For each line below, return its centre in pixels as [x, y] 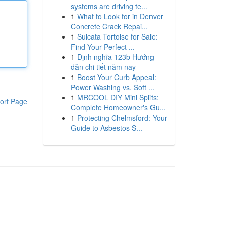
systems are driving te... [109, 6]
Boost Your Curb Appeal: [116, 77]
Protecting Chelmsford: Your [122, 118]
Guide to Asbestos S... [106, 128]
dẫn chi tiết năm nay [103, 67]
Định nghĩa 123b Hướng [115, 57]
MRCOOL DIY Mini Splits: [118, 97]
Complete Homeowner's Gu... [118, 107]
